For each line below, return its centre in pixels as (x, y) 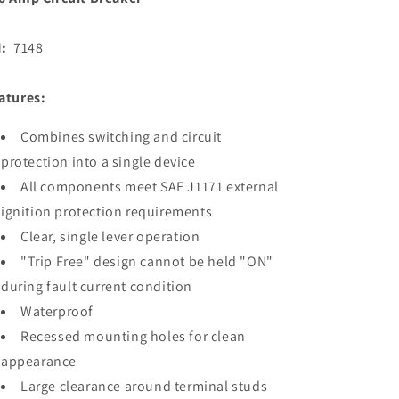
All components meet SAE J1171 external (150, 187)
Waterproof (57, 311)
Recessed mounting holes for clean (133, 336)
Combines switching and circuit (122, 137)
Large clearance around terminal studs (144, 386)
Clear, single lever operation (110, 236)
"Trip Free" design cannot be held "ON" (147, 261)
